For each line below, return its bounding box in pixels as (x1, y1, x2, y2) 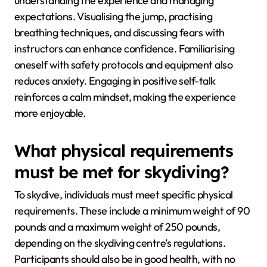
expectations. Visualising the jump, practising (14, 9, 213, 23)
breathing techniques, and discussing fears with (14, 25, 225, 39)
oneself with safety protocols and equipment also (14, 57, 233, 72)
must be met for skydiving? (14, 161, 229, 182)
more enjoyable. (14, 105, 86, 120)
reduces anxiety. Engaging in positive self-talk (14, 73, 216, 88)
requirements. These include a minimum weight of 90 (14, 204, 250, 218)
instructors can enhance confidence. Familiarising (14, 41, 235, 55)
